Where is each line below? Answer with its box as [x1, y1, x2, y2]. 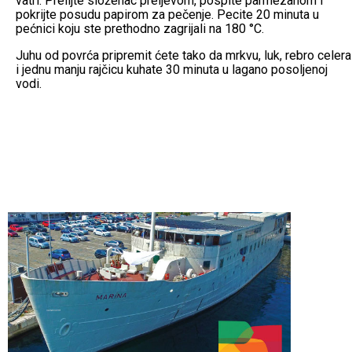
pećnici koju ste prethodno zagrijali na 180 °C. [15, 21, 264, 36]
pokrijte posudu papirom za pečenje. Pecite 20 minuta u [15, 7, 319, 22]
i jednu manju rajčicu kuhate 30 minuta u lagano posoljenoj [15, 62, 328, 77]
